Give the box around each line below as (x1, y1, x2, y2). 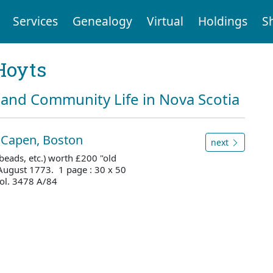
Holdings (197, 13, 247, 30)
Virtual (146, 13, 183, 30)
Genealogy (72, 13, 132, 30)
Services (12, 13, 58, 30)
